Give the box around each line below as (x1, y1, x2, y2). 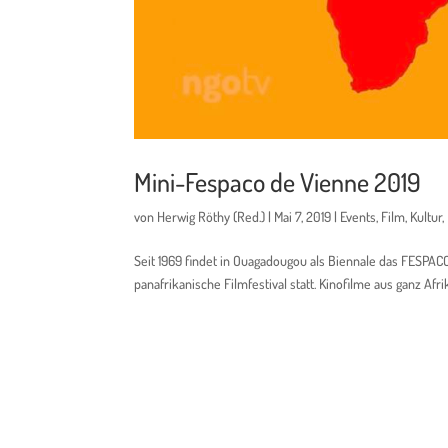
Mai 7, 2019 (274, 207, 332, 225)
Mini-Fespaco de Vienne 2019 (134, 164, 422, 198)
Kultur (410, 207, 443, 225)
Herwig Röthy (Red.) (157, 207, 266, 225)
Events (340, 207, 377, 225)
